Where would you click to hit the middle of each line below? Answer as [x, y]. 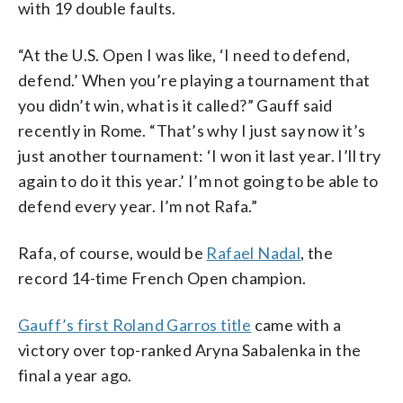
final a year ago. [75, 375]
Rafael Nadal [254, 252]
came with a [296, 324]
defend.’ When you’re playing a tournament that [194, 80]
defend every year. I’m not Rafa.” [138, 206]
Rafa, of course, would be [112, 252]
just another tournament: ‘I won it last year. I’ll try [200, 155]
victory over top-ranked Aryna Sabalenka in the [190, 349]
